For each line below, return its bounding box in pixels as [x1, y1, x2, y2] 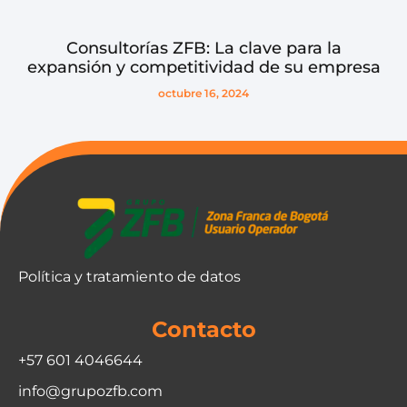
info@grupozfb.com [18, 382, 163, 401]
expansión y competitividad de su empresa [26, 57, 381, 78]
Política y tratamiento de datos [18, 267, 241, 285]
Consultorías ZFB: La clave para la [65, 38, 342, 59]
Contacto [151, 316, 256, 343]
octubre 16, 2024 [158, 86, 249, 101]
